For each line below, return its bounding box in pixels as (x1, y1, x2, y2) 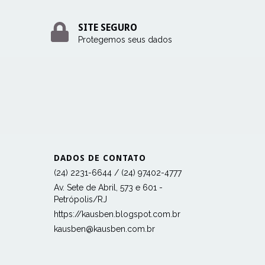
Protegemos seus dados (77, 34, 172, 44)
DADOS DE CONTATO (54, 153, 146, 163)
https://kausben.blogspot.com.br (54, 209, 180, 219)
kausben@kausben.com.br (54, 224, 155, 234)
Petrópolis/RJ (54, 194, 107, 204)
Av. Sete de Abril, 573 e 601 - (54, 182, 163, 192)
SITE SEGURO (77, 21, 137, 33)
